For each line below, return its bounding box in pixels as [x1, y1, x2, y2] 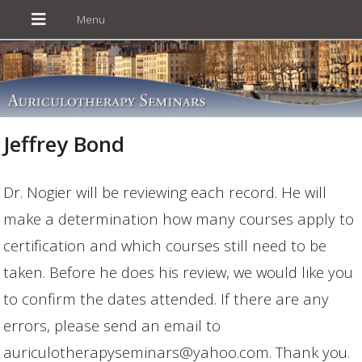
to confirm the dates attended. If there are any [3, 288, 330, 309]
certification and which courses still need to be [3, 234, 327, 255]
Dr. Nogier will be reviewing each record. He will [3, 181, 327, 202]
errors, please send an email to [3, 314, 221, 335]
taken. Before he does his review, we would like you [3, 261, 354, 282]
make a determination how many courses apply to [3, 208, 355, 229]
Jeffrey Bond [3, 128, 125, 158]
